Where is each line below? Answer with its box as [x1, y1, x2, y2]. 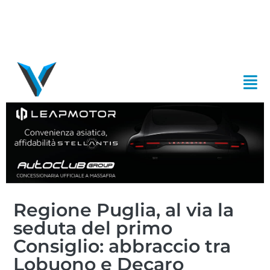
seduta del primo [13, 216, 173, 239]
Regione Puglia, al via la [13, 198, 234, 221]
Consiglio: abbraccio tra [13, 234, 231, 257]
